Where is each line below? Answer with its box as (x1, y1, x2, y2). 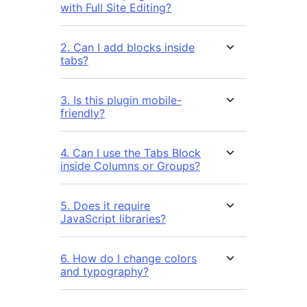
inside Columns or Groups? (60, 159, 200, 173)
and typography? (60, 265, 149, 279)
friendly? (60, 106, 105, 121)
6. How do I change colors (60, 251, 197, 266)
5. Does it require (60, 199, 150, 213)
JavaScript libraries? (60, 212, 166, 226)
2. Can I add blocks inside (60, 40, 195, 55)
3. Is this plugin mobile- (60, 93, 182, 108)
